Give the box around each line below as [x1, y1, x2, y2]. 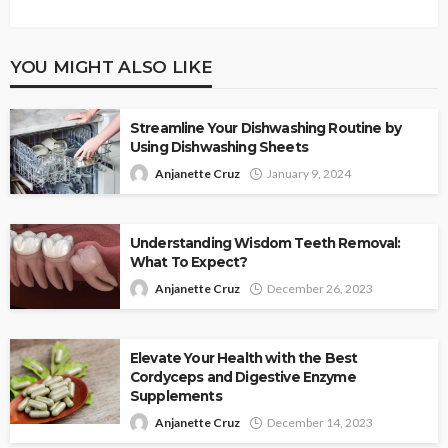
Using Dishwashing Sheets [130, 138, 308, 155]
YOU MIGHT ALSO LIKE [10, 55, 213, 77]
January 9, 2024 [267, 165, 351, 181]
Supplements [130, 387, 222, 404]
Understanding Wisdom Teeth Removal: [130, 234, 401, 251]
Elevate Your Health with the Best [130, 349, 358, 366]
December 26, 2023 [267, 280, 373, 296]
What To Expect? [130, 253, 248, 270]
